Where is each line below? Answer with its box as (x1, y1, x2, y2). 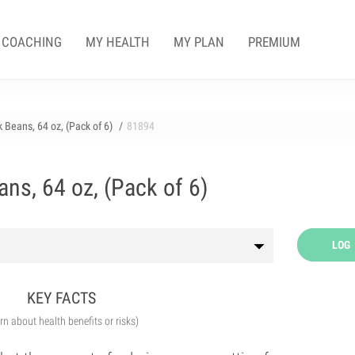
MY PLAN (174, 34, 224, 50)
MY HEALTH (86, 34, 150, 50)
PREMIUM (248, 34, 300, 50)
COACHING (2, 34, 62, 50)
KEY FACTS (27, 288, 97, 307)
